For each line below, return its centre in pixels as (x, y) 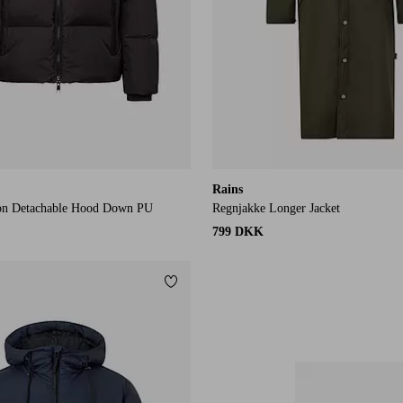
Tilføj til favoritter (225, 287)
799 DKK (238, 232)
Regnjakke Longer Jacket (276, 209)
